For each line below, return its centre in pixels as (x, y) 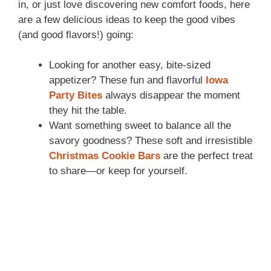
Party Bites (76, 96)
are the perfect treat (207, 156)
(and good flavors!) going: (76, 34)
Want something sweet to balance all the (140, 126)
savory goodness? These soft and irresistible (151, 141)
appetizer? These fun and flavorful (127, 80)
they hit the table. (88, 111)
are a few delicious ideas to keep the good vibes (127, 19)
